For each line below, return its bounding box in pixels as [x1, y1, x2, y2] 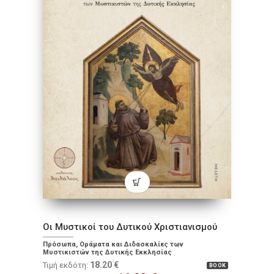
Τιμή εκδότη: [43, 261, 90, 270]
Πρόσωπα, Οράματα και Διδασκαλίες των [43, 240, 183, 249]
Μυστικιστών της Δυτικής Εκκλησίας [43, 248, 172, 257]
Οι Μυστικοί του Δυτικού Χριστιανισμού [43, 221, 217, 233]
